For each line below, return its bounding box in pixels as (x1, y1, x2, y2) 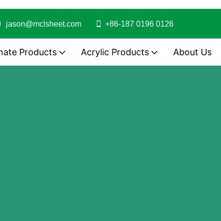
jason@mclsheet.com (6, 19, 93, 28)
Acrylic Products (81, 47, 149, 57)
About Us (173, 47, 212, 57)
